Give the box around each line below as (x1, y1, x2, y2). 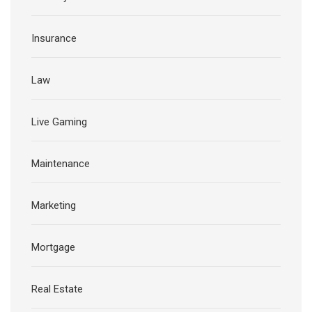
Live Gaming (31, 116, 87, 129)
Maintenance (31, 157, 90, 171)
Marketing (31, 199, 76, 212)
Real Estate (31, 283, 83, 296)
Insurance (31, 32, 77, 45)
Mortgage (31, 241, 75, 254)
